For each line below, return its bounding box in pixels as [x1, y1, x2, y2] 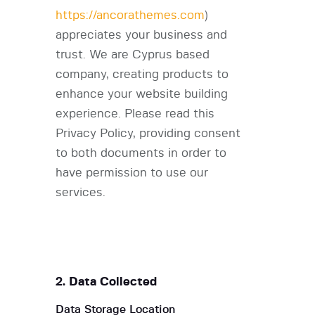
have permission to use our [56, 167, 208, 179]
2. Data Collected [56, 276, 157, 288]
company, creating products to [56, 68, 229, 81]
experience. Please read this [56, 108, 214, 120]
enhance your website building [56, 88, 228, 101]
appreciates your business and [56, 29, 227, 41]
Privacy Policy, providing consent [56, 127, 240, 140]
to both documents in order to [56, 147, 226, 160]
